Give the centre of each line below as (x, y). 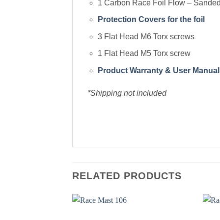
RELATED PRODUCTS (127, 176)
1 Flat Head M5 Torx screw (144, 54)
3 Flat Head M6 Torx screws (146, 36)
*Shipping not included (127, 93)
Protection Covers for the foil (151, 20)
